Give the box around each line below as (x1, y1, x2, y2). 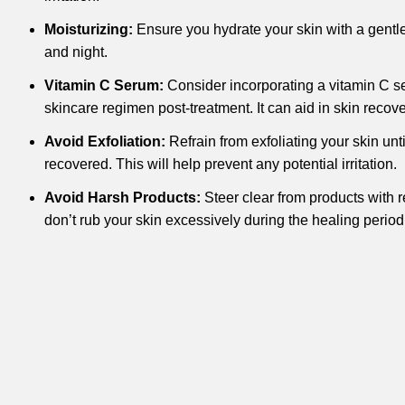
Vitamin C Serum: (43, 78, 164, 94)
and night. (43, 44, 108, 61)
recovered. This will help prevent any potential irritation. (43, 156, 397, 173)
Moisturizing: (43, 22, 133, 38)
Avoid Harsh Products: (43, 190, 201, 206)
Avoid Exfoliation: (43, 134, 165, 150)
